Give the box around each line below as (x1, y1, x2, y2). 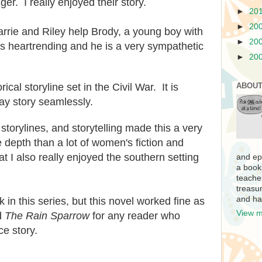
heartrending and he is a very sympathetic (8, 40, 204, 52)
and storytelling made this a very (49, 122, 202, 134)
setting (168, 151, 199, 163)
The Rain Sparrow (5, 209, 92, 222)
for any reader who (92, 209, 180, 222)
